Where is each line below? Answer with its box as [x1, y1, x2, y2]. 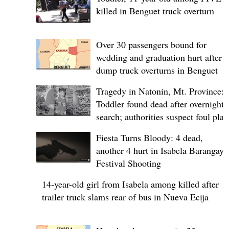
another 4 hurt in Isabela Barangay [96, 144, 224, 156]
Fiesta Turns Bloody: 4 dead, [96, 131, 203, 144]
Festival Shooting [96, 157, 161, 169]
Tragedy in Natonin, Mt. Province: [96, 85, 224, 97]
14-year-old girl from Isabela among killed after [42, 178, 219, 190]
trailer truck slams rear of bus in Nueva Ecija [42, 191, 209, 203]
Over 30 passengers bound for [96, 38, 207, 51]
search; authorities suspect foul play [96, 110, 228, 123]
